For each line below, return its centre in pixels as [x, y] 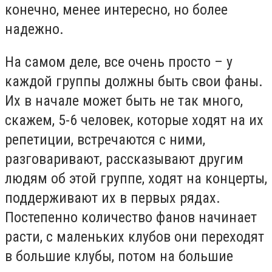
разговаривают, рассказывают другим [124, 159]
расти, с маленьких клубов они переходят [134, 236]
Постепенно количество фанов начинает [131, 217]
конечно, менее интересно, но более [116, 10]
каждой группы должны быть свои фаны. [134, 81]
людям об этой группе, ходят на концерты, [136, 178]
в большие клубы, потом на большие [119, 256]
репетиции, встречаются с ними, [105, 139]
